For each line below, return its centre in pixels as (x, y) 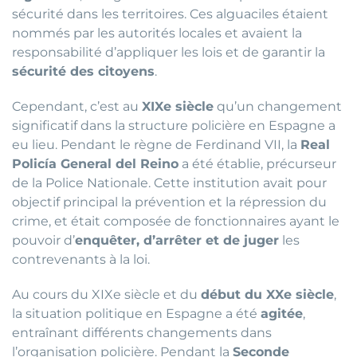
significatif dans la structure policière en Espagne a (174, 126)
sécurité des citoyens (83, 72)
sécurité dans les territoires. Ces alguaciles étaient (170, 14)
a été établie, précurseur (257, 164)
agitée (282, 314)
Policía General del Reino (95, 164)
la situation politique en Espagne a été (136, 314)
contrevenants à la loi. (81, 260)
